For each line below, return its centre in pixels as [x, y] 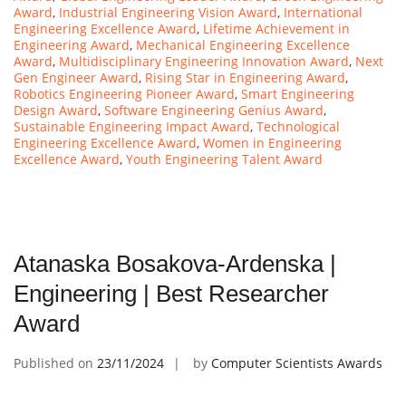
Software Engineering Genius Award [214, 110]
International [323, 12]
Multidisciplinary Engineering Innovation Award [204, 61]
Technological [298, 126]
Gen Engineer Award [76, 77]
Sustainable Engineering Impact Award [132, 126]
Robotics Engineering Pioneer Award [124, 93]
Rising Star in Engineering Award [245, 77]
